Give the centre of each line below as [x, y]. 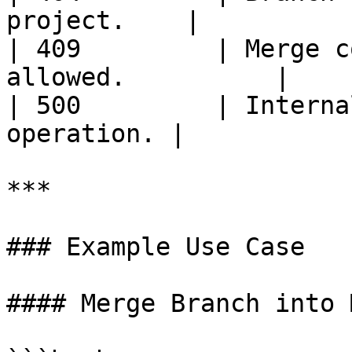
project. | [103, 20]
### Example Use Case [156, 247]
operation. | [96, 134]
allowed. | [148, 77]
